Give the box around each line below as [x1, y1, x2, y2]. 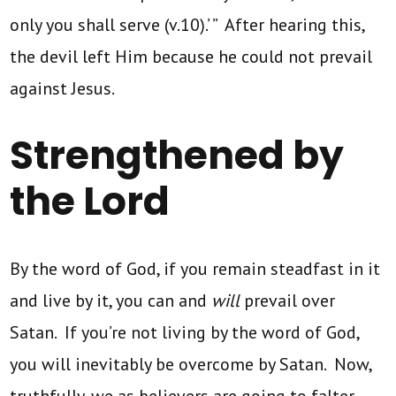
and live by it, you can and [10, 288, 212, 312]
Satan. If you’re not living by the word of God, [10, 320, 360, 344]
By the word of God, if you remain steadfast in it [10, 256, 381, 280]
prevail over [240, 288, 336, 312]
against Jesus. [10, 76, 116, 100]
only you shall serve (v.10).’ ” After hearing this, [10, 12, 365, 36]
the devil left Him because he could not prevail [10, 44, 373, 68]
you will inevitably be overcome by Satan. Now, [10, 352, 372, 376]
